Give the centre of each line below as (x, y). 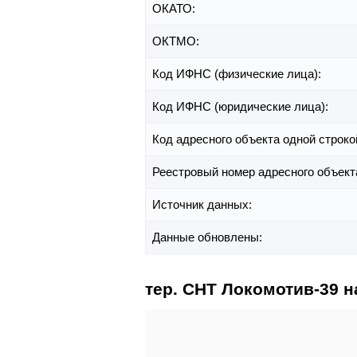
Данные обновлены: (209, 237)
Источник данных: (204, 204)
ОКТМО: (177, 41)
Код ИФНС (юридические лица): (242, 106)
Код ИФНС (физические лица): (238, 73)
